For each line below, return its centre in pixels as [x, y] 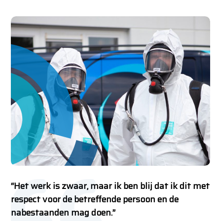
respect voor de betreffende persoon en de [95, 199]
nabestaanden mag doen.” [63, 212]
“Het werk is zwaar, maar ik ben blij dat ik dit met [110, 186]
